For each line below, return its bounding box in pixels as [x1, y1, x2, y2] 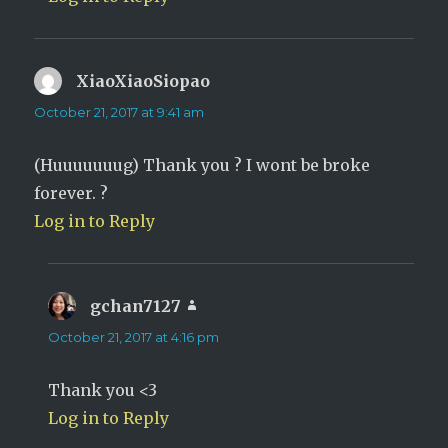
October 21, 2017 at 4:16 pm [48, 329, 220, 346]
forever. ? [34, 183, 109, 204]
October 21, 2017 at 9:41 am [34, 104, 205, 121]
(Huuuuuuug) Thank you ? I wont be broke [34, 155, 371, 176]
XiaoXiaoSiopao [76, 71, 211, 92]
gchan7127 [90, 296, 182, 317]
